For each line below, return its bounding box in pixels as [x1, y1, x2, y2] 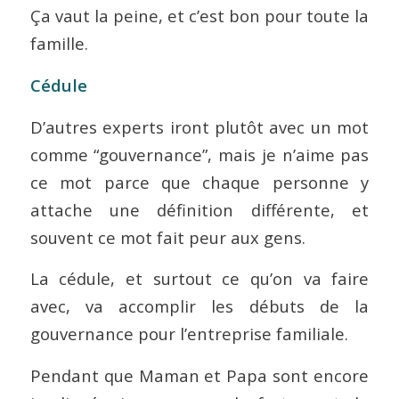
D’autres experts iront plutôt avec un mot [29, 115, 370, 138]
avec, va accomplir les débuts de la [29, 295, 370, 318]
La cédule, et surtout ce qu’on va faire [29, 267, 370, 290]
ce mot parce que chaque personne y [29, 170, 370, 193]
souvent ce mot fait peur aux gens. [29, 225, 305, 248]
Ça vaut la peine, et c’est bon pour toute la [29, 4, 370, 28]
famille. [29, 32, 88, 55]
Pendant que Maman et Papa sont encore [29, 363, 370, 387]
